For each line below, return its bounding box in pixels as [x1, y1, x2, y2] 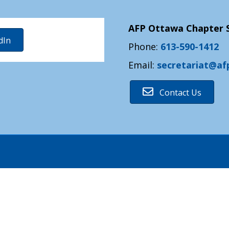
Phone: [128, 40, 161, 53]
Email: [128, 58, 157, 71]
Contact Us [159, 86, 201, 98]
